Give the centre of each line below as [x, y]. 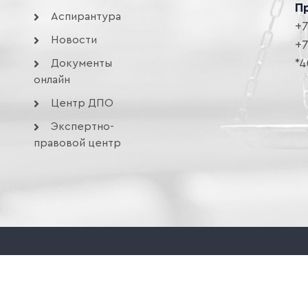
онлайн [52, 80]
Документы [81, 63]
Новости [74, 40]
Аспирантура [86, 16]
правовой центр [77, 143]
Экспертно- [82, 126]
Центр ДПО [82, 103]
